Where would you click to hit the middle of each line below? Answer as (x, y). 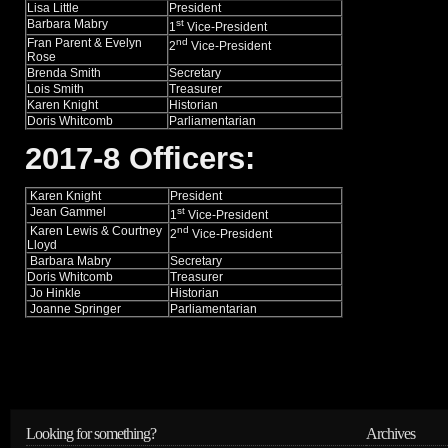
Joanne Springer (74, 308)
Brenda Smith (64, 72)
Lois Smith (55, 88)
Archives (390, 433)
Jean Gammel (66, 211)
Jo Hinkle (54, 292)
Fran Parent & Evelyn (84, 42)
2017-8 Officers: (140, 158)
